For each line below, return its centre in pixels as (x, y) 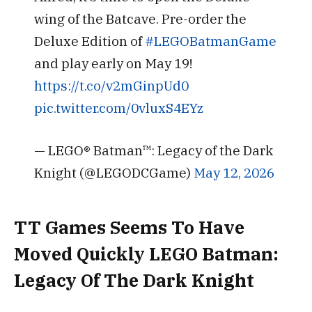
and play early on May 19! (113, 63)
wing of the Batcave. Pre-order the (140, 19)
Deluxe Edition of (89, 41)
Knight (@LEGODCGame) (114, 173)
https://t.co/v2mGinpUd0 (111, 86)
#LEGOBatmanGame (210, 41)
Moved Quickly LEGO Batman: (146, 254)
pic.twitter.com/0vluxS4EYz (118, 108)
